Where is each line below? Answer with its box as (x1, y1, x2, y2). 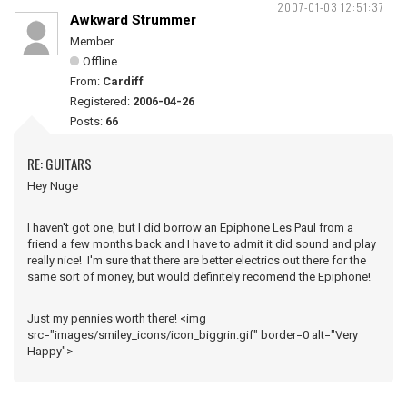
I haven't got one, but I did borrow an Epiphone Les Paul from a (27, 221, 353, 234)
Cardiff (103, 74, 144, 88)
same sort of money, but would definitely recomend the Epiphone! (27, 270, 371, 283)
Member (70, 35, 114, 48)
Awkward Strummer (70, 12, 196, 28)
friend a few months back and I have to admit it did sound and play (27, 237, 376, 251)
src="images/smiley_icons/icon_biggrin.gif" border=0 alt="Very (27, 328, 358, 342)
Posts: (70, 114, 105, 128)
